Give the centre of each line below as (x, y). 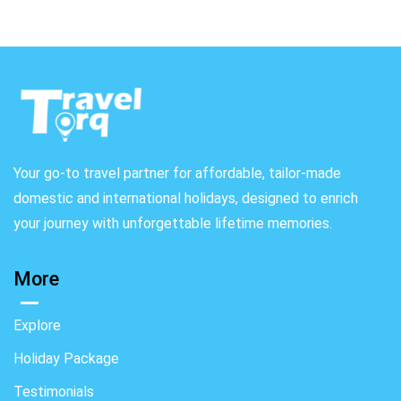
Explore (37, 326)
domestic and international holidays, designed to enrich (186, 199)
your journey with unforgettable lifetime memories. (173, 224)
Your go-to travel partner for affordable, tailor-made (177, 174)
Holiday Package (66, 359)
